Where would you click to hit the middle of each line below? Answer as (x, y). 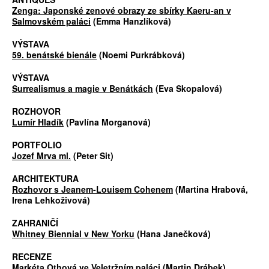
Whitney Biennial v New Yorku (73, 234)
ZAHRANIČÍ (35, 223)
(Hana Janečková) (173, 234)
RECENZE (32, 257)
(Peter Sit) (92, 156)
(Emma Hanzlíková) (131, 21)
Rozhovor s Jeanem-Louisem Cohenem (92, 189)
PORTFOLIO (37, 145)
